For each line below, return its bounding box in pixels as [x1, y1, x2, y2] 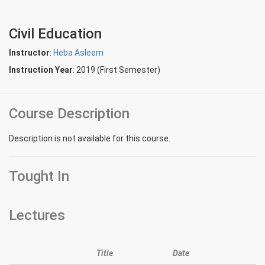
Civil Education [9, 25, 102, 42]
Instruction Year [9, 65, 73, 75]
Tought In [9, 168, 69, 185]
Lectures [9, 207, 65, 224]
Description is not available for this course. [9, 134, 170, 143]
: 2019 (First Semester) [73, 65, 160, 75]
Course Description [9, 105, 130, 122]
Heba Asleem [53, 48, 104, 57]
